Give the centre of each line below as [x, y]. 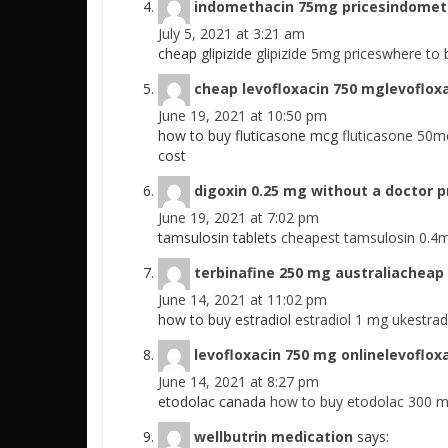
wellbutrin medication [273, 436]
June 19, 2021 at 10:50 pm [242, 116]
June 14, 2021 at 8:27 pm [238, 382]
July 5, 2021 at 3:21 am [231, 34]
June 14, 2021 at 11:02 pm [242, 300]
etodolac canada [214, 402]
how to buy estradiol [226, 320]
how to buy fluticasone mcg [250, 136]
